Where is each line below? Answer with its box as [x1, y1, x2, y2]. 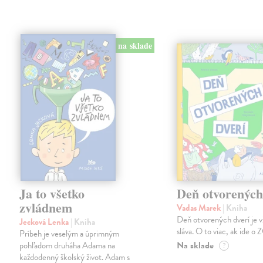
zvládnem [19, 197, 73, 217]
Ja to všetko [19, 183, 85, 203]
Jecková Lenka [19, 215, 71, 228]
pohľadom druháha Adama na [19, 238, 116, 252]
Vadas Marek [177, 201, 223, 214]
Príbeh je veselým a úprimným [19, 227, 120, 240]
